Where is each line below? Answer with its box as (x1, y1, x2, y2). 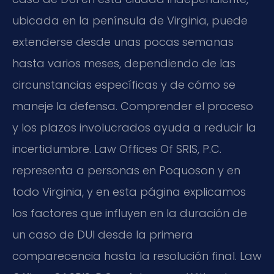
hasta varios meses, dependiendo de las (12, 56, 235, 72)
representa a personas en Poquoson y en (12, 163, 240, 179)
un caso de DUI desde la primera (12, 227, 193, 243)
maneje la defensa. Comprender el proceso (12, 98, 253, 114)
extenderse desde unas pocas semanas (12, 34, 234, 50)
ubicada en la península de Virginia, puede (12, 13, 248, 29)
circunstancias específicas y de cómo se (12, 77, 235, 93)
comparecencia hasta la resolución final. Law (12, 248, 262, 264)
